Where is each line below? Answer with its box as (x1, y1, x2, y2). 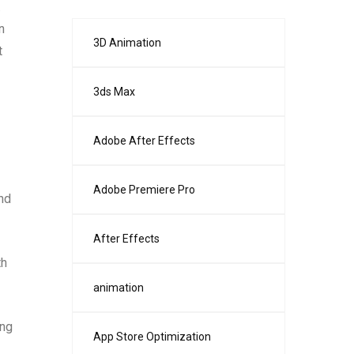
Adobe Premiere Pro (93, 183, 195, 196)
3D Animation (93, 36, 161, 49)
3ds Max (93, 85, 135, 98)
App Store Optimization (93, 330, 211, 343)
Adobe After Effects (93, 134, 195, 147)
